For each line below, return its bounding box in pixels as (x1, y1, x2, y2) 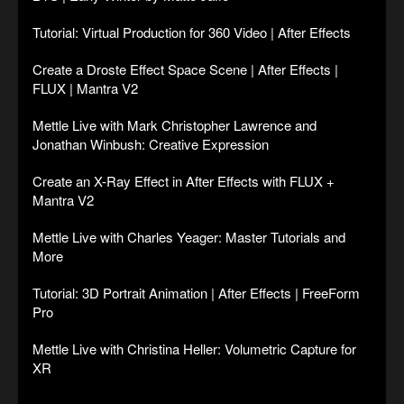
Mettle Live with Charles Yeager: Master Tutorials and (32, 227, 345, 247)
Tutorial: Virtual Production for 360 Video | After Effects (32, 23, 351, 42)
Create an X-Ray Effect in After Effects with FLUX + (32, 171, 335, 191)
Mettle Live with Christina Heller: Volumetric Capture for (32, 339, 356, 359)
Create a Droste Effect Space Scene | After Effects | (32, 60, 338, 79)
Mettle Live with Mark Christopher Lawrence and (32, 115, 317, 135)
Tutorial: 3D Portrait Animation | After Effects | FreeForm (32, 283, 360, 303)
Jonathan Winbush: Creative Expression (32, 134, 269, 154)
